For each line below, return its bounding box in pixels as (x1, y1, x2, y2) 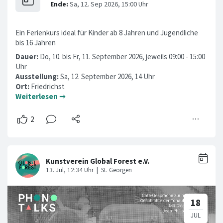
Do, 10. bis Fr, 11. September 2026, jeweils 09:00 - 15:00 (40, 51, 205, 61)
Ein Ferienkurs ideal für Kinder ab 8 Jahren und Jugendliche (15, 27, 198, 37)
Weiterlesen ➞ (15, 91, 66, 101)
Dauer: (15, 51, 40, 61)
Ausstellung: (15, 71, 60, 81)
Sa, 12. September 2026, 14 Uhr (60, 71, 155, 81)
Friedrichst (31, 81, 65, 91)
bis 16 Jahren (15, 37, 56, 47)
